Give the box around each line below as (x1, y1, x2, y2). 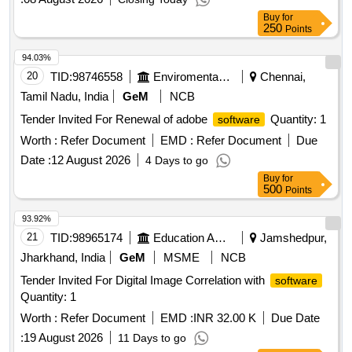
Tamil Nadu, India (20, 90, 108, 104)
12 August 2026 (51, 153, 130, 167)
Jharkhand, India (20, 251, 105, 265)
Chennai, (257, 70, 306, 84)
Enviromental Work (218, 70, 230, 84)
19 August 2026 (24, 331, 103, 345)
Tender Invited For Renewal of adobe (20, 112, 211, 126)
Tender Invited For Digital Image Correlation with (20, 273, 268, 288)
